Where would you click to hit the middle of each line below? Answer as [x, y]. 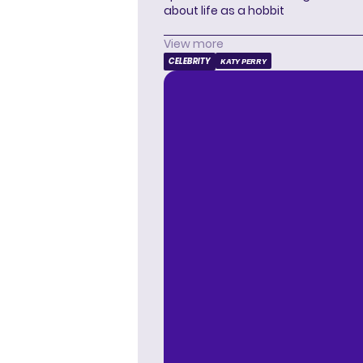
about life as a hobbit [224, 10]
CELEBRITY [190, 61]
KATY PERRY [243, 61]
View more [194, 43]
